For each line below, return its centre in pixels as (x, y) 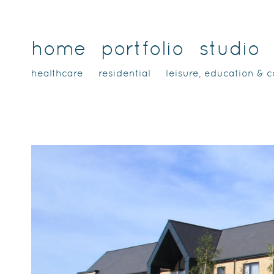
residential (125, 73)
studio (230, 48)
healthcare (57, 73)
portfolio (143, 48)
